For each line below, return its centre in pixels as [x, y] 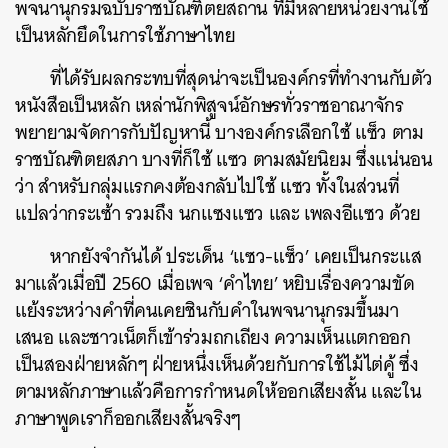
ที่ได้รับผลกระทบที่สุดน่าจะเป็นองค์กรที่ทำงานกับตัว [241, 78]
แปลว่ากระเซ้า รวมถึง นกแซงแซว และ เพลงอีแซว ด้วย [218, 213]
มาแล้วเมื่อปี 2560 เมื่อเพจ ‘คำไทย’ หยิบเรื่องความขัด [215, 283]
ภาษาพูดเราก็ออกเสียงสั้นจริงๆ [128, 418]
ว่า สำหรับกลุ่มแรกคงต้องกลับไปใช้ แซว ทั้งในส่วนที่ [207, 186]
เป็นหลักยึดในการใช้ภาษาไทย [125, 35]
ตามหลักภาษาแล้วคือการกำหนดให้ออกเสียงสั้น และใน [218, 391]
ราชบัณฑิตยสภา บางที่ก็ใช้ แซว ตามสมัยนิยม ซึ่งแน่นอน [224, 159]
